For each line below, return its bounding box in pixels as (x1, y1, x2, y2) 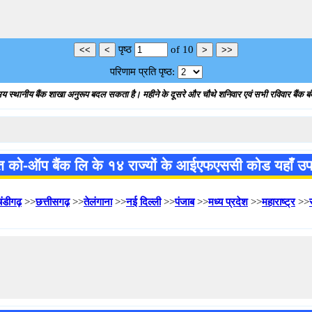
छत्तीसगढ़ (36, 196, 70, 208)
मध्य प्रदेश (208, 196, 248, 208)
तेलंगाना (84, 196, 112, 208)
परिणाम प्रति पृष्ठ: (109, 66, 175, 77)
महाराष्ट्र (262, 196, 295, 208)
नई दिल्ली (126, 196, 161, 208)
